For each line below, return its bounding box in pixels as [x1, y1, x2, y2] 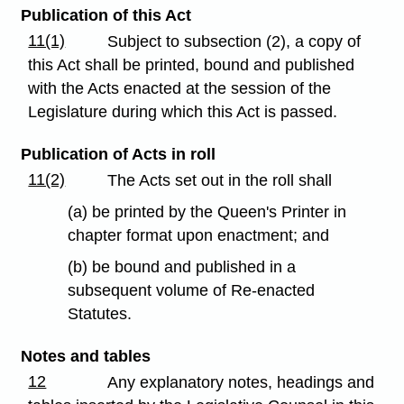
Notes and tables [20, 347, 151, 366]
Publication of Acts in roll [20, 145, 216, 164]
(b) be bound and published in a [68, 257, 297, 276]
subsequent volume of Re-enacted [68, 280, 316, 299]
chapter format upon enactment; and [68, 226, 330, 245]
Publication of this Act [20, 5, 191, 24]
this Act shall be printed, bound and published [28, 56, 355, 75]
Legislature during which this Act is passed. [28, 103, 338, 122]
